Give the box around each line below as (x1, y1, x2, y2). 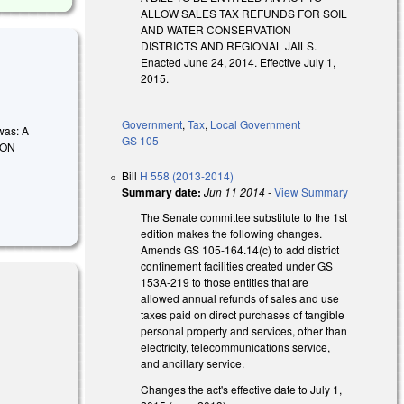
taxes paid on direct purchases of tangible (141, 306, 345, 322)
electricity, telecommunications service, (141, 338, 331, 354)
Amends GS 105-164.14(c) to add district (141, 241, 340, 257)
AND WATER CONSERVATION (141, 21, 292, 37)
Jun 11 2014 (204, 183, 266, 199)
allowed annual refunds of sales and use (141, 289, 340, 306)
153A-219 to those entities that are (141, 273, 309, 289)
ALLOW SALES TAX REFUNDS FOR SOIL (141, 5, 348, 21)
